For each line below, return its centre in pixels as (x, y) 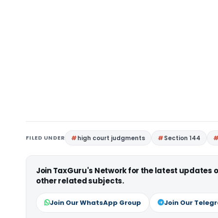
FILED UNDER (45, 138)
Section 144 (182, 138)
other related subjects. (80, 181)
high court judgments (111, 138)
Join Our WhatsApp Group (95, 203)
